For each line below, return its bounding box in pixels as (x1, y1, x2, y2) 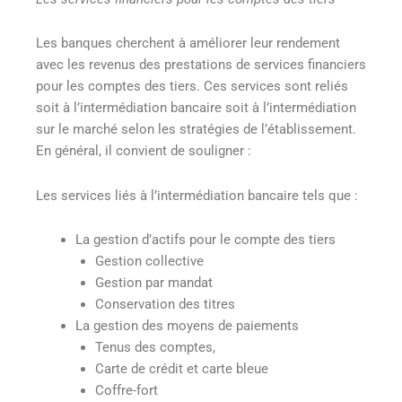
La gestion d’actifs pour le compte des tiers (74, 232, 336, 249)
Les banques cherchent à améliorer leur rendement (36, 35, 340, 52)
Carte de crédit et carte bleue (94, 361, 268, 378)
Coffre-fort (94, 382, 158, 399)
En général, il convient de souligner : (36, 143, 251, 160)
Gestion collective (94, 253, 204, 270)
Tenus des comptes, (94, 339, 215, 356)
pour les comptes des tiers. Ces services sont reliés (36, 78, 348, 95)
